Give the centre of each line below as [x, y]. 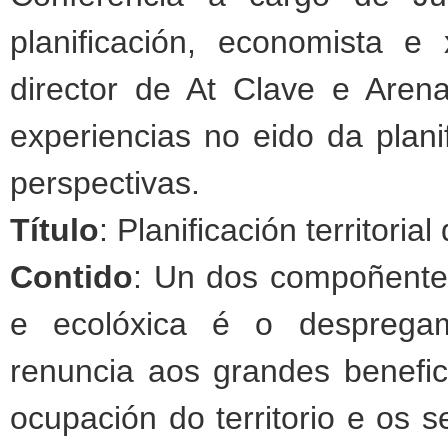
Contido [71, 277]
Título [54, 230]
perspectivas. [105, 183]
